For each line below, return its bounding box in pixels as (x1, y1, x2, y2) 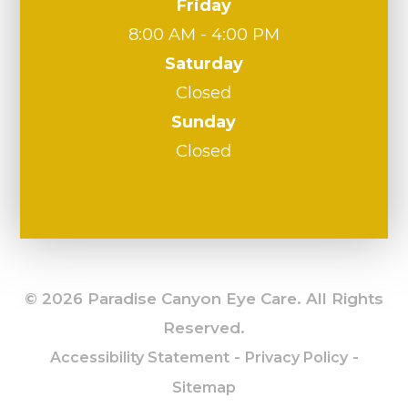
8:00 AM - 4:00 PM (127, 25, 280, 45)
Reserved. (163, 319, 245, 337)
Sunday (171, 112, 237, 132)
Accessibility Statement (49, 349, 229, 366)
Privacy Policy (244, 349, 348, 366)
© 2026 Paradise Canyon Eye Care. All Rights (25, 290, 383, 308)
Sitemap (172, 379, 236, 396)
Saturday (164, 54, 243, 74)
